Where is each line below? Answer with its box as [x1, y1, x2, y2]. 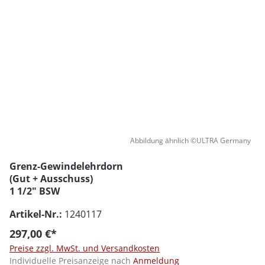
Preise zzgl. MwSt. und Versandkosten [9, 242, 160, 254]
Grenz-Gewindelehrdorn [9, 159, 123, 173]
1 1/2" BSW [9, 184, 60, 198]
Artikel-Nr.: [9, 207, 62, 221]
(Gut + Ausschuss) [9, 172, 93, 185]
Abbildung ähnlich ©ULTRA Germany [130, 135, 251, 146]
